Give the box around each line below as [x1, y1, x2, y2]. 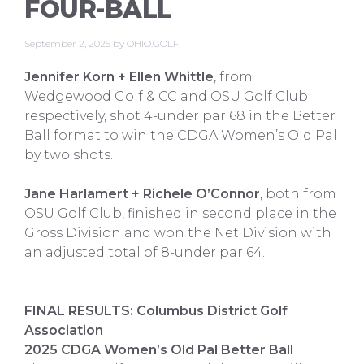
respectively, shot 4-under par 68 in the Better [24, 108, 336, 123]
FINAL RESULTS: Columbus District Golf [24, 303, 288, 318]
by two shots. [24, 147, 113, 162]
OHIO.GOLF [127, 37, 179, 50]
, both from [260, 186, 336, 201]
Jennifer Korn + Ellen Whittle [24, 69, 214, 84]
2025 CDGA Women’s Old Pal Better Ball [24, 342, 293, 357]
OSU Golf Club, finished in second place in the [24, 206, 336, 221]
